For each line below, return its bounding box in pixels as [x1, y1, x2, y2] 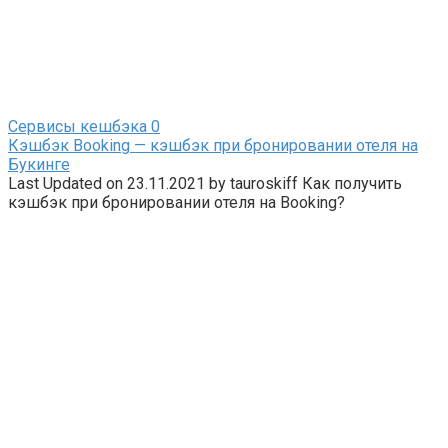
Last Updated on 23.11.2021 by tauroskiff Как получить [8, 173, 402, 193]
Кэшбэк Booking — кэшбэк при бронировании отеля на [8, 135, 418, 155]
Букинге [8, 154, 70, 174]
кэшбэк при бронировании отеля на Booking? [8, 192, 345, 212]
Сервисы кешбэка [8, 116, 147, 136]
